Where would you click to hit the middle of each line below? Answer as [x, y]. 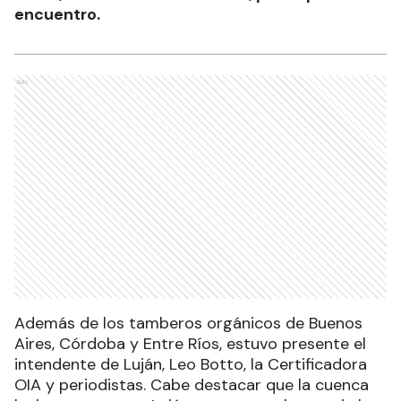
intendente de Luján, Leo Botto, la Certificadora [191, 365]
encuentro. [57, 15]
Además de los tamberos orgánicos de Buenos [188, 324]
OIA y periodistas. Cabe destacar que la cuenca [192, 385]
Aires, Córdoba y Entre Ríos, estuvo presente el [190, 344]
